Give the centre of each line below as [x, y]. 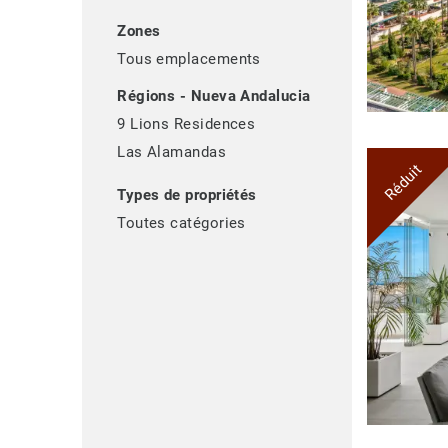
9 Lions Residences [186, 124]
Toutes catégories [181, 223]
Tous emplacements [189, 59]
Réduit [403, 182]
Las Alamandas [172, 152]
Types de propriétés [187, 195]
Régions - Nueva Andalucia [214, 96]
